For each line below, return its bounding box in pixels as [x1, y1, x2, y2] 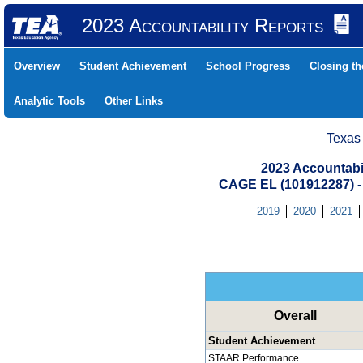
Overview [14, 60, 60, 72]
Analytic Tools [14, 95, 85, 107]
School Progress [206, 60, 290, 72]
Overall [273, 309, 317, 323]
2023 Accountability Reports [81, 15, 323, 36]
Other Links [105, 95, 163, 107]
